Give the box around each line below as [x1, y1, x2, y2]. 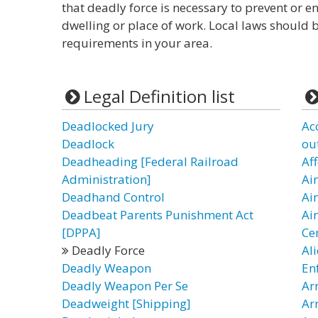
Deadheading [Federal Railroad [62, 153, 238, 170]
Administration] [62, 171, 151, 187]
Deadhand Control [62, 189, 165, 205]
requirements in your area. [62, 35, 212, 51]
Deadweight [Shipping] [62, 295, 191, 312]
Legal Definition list [83, 84, 235, 108]
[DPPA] [62, 224, 101, 241]
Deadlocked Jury [62, 118, 154, 134]
